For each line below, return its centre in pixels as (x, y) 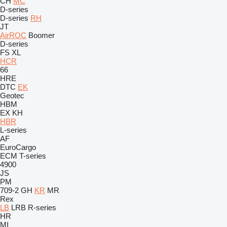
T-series (33, 156)
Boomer (42, 35)
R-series (42, 207)
